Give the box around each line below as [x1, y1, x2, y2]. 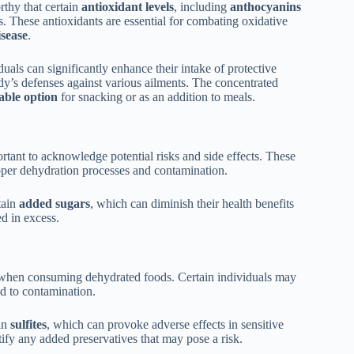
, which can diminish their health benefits [90, 197, 294, 211]
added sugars [19, 197, 90, 211]
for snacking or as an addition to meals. [58, 90, 255, 104]
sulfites [10, 317, 47, 331]
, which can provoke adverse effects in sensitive [47, 317, 284, 331]
